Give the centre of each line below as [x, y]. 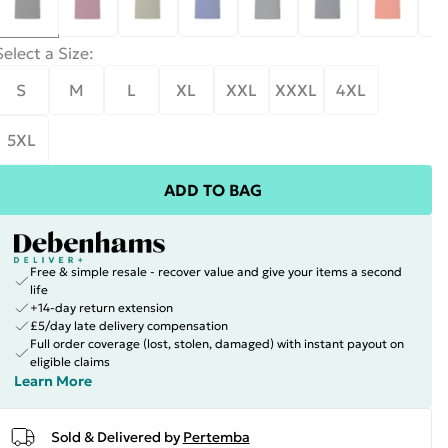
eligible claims [69, 361]
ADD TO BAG [212, 190]
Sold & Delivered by [115, 436]
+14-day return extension [101, 307]
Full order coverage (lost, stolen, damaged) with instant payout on [216, 343]
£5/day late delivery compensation [128, 325]
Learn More [52, 381]
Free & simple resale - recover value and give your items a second [215, 271]
